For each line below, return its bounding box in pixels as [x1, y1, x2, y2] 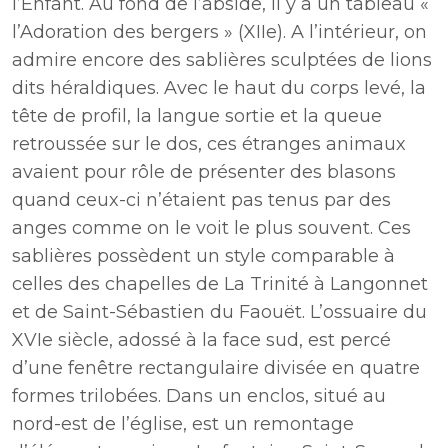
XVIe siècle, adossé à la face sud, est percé [12, 329, 391, 351]
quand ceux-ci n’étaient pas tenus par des [12, 189, 391, 211]
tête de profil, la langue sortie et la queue [12, 105, 382, 127]
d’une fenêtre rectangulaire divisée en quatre [12, 357, 420, 379]
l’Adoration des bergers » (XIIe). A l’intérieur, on [12, 21, 427, 43]
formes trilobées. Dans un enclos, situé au [12, 385, 386, 407]
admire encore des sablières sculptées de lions [12, 49, 432, 71]
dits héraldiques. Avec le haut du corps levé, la [12, 77, 426, 99]
